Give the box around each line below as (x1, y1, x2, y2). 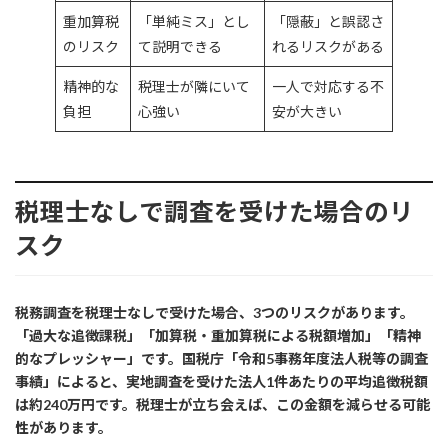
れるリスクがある (272, 37, 384, 55)
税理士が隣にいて (138, 77, 250, 95)
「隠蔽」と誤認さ (272, 12, 384, 30)
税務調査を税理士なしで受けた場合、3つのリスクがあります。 (15, 303, 414, 321)
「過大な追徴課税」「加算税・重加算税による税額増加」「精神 (15, 326, 421, 344)
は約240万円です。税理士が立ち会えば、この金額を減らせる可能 (15, 395, 430, 413)
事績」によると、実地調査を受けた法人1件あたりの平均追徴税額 (15, 372, 428, 390)
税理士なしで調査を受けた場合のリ (15, 196, 414, 226)
